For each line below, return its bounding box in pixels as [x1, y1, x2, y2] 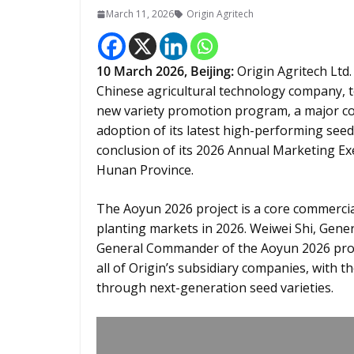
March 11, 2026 [106, 7, 174, 21]
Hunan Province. [96, 161, 194, 179]
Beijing [190, 62, 231, 80]
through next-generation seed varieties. [96, 279, 333, 296]
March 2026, [114, 62, 190, 80]
